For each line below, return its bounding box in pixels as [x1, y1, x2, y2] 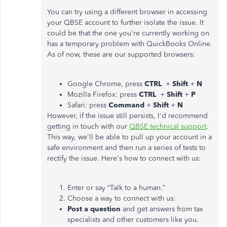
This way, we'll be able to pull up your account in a [47, 132, 212, 141]
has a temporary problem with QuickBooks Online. [47, 39, 212, 48]
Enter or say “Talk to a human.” [67, 183, 165, 192]
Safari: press [67, 100, 108, 109]
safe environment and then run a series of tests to [47, 143, 206, 152]
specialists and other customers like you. [67, 215, 199, 224]
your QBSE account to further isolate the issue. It [47, 18, 204, 27]
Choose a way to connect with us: [67, 194, 177, 203]
